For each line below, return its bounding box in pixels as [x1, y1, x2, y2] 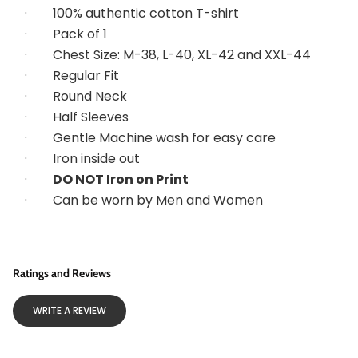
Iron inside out [53, 149, 140, 168]
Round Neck [53, 87, 127, 105]
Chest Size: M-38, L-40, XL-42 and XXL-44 [53, 46, 311, 64]
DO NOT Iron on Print [53, 170, 189, 189]
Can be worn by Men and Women [53, 191, 263, 209]
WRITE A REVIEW [33, 304, 106, 317]
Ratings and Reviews [13, 266, 111, 280]
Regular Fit [53, 66, 119, 85]
